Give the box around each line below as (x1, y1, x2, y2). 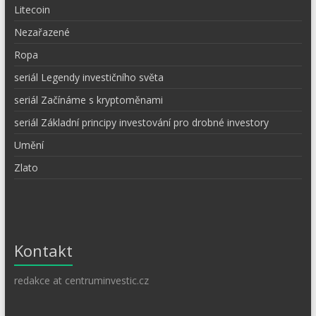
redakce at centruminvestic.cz (13, 273, 149, 287)
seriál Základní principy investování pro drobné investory (13, 115, 269, 129)
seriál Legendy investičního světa (13, 70, 164, 84)
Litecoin (13, 2, 50, 16)
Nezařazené (13, 25, 70, 39)
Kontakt (13, 239, 73, 261)
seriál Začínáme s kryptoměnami (13, 92, 163, 107)
